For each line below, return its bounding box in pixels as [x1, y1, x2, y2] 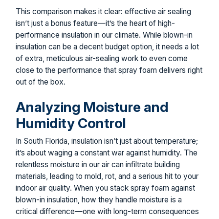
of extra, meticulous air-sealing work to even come [16, 53, 188, 63]
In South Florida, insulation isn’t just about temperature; [16, 136, 198, 146]
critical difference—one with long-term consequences [16, 206, 199, 216]
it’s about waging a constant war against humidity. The [16, 148, 197, 157]
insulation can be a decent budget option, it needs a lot [16, 42, 199, 51]
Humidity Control [16, 115, 126, 132]
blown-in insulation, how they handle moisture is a [16, 195, 182, 204]
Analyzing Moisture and [16, 99, 169, 116]
